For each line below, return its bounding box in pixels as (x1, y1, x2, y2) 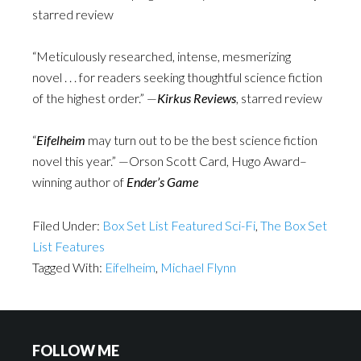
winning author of (32, 174, 127, 189)
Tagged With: (32, 259, 105, 275)
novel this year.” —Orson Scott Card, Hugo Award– (32, 153, 307, 168)
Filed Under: (32, 218, 102, 233)
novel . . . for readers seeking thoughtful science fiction (32, 69, 322, 85)
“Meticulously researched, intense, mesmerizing (32, 48, 291, 64)
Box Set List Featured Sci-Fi (102, 218, 255, 233)
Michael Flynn (160, 259, 236, 275)
